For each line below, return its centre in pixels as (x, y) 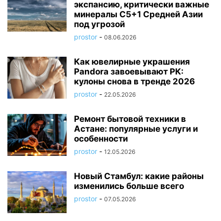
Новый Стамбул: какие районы (139, 176)
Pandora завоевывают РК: (129, 72)
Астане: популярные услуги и (136, 129)
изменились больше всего (129, 186)
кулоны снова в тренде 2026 (134, 82)
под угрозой (99, 24)
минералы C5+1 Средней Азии (138, 15)
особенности (101, 139)
